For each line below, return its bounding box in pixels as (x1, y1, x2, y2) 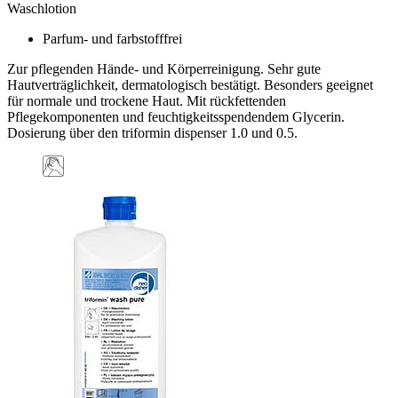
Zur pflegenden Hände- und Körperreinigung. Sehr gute (7, 60, 321, 76)
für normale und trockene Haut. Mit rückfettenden (7, 92, 286, 108)
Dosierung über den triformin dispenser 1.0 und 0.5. (7, 124, 298, 140)
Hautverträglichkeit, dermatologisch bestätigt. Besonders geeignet (7, 76, 373, 92)
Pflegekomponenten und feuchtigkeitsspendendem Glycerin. (7, 108, 345, 124)
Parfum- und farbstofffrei (43, 30, 182, 46)
